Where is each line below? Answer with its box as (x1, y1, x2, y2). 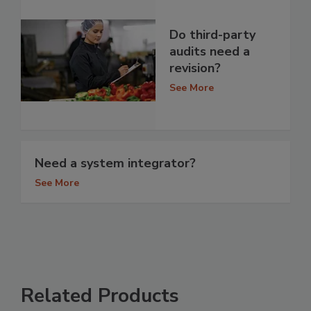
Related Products (21, 282, 179, 309)
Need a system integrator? (35, 154, 196, 171)
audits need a (169, 43, 250, 60)
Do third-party (169, 26, 255, 44)
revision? (169, 60, 221, 77)
